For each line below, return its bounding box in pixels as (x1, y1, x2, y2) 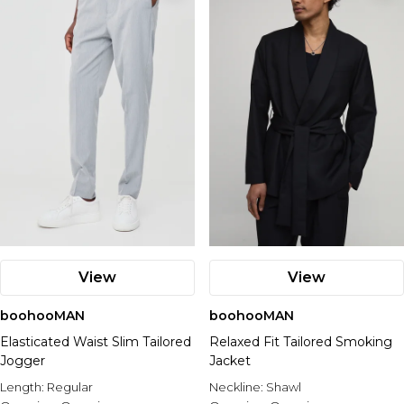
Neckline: (209, 380, 266, 394)
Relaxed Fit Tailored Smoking (209, 334, 392, 350)
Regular (47, 380, 93, 394)
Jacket (209, 353, 251, 369)
